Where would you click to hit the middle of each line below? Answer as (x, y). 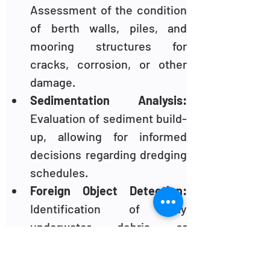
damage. (53, 82)
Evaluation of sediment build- (108, 118)
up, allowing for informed (108, 136)
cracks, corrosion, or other (108, 64)
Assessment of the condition (108, 10)
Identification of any (108, 209)
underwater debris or (108, 227)
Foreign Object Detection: (108, 190)
